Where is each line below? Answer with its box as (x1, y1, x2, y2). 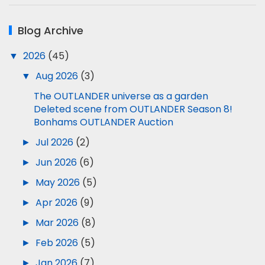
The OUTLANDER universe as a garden (33, 89, 208, 103)
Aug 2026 (35, 69, 80, 83)
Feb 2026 (35, 236, 80, 250)
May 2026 (35, 176, 82, 189)
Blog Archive (18, 23, 83, 38)
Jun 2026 (35, 156, 79, 169)
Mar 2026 (35, 216, 81, 230)
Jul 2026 (35, 135, 76, 149)
